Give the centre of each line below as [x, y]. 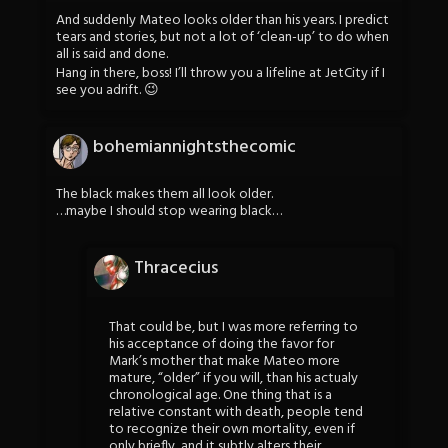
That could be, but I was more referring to [233, 327]
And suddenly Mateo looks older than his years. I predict [222, 21]
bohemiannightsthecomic [194, 148]
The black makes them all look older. [164, 195]
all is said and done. [112, 55]
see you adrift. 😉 [107, 90]
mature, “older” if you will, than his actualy [233, 378]
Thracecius [176, 268]
